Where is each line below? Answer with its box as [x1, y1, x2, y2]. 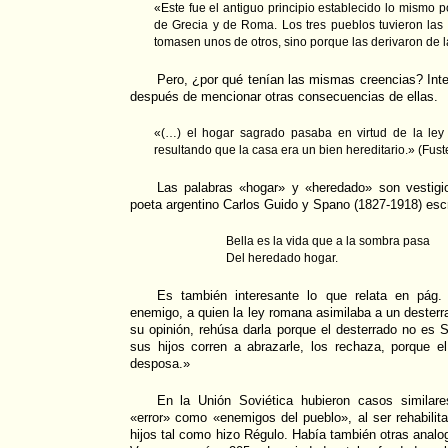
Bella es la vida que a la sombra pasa [226, 234, 430, 249]
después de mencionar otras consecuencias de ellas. [130, 89, 438, 105]
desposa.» [130, 356, 190, 372]
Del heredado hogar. [226, 251, 338, 266]
